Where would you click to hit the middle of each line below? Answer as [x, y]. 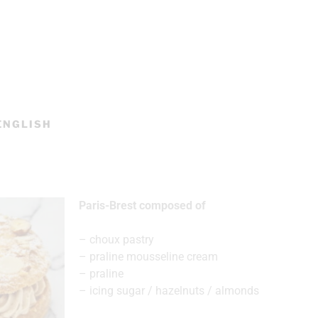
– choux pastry [116, 239]
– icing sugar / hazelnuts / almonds [169, 290]
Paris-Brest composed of [142, 205]
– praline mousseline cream [148, 256]
